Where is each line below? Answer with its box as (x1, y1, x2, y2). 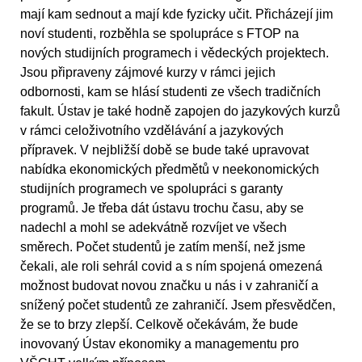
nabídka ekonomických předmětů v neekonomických (20, 162, 319, 177)
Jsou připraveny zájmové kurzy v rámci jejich (20, 65, 276, 80)
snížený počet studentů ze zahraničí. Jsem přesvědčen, (20, 298, 335, 313)
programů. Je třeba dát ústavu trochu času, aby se (20, 201, 304, 216)
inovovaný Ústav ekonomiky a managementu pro (20, 337, 299, 351)
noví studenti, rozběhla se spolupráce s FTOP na (20, 27, 299, 41)
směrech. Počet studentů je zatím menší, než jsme (20, 240, 305, 255)
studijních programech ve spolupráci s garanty (20, 182, 283, 196)
